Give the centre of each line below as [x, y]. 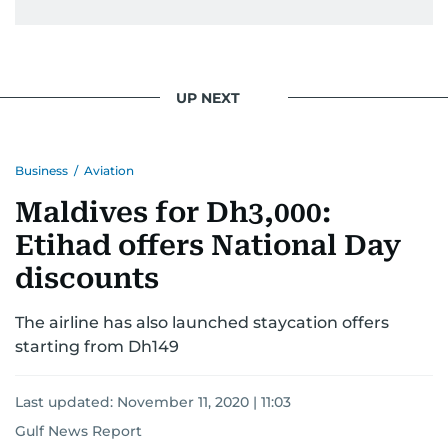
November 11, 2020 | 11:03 [204, 402]
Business [41, 170]
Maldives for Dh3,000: [173, 212]
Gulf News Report [78, 431]
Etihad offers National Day [208, 245]
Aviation [109, 170]
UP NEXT [208, 97]
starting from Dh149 [97, 346]
